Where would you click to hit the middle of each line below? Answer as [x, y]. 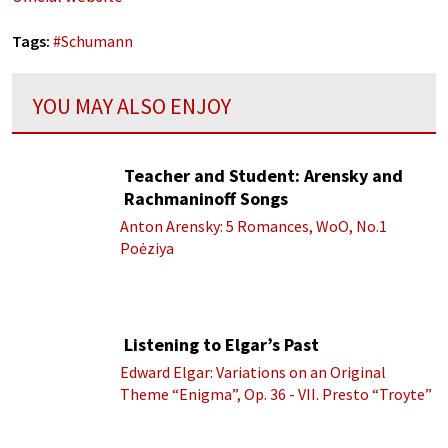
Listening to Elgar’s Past [221, 345]
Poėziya [147, 247]
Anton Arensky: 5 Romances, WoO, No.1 [253, 225]
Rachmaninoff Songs [206, 198]
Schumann [97, 41]
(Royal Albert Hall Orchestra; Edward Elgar [266, 416]
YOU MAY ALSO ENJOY [132, 106]
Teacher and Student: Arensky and [263, 175]
